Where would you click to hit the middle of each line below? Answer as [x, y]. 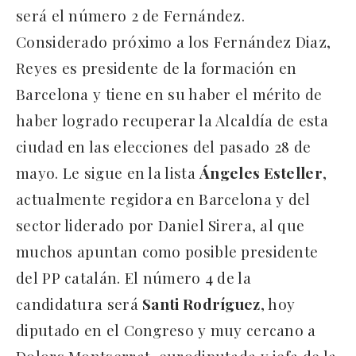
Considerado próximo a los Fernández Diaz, [174, 42]
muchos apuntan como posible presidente [167, 252]
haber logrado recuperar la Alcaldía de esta [172, 120]
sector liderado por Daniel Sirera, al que [161, 225]
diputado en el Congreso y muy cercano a [166, 330]
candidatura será [79, 304]
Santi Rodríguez [201, 304]
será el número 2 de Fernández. [130, 15]
